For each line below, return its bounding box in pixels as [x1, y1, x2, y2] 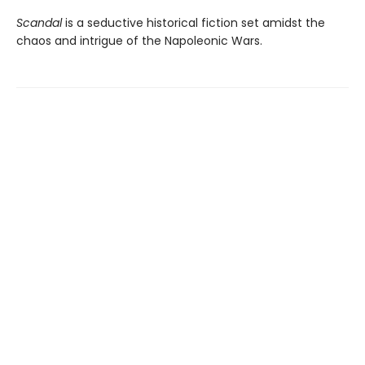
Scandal [16, 15, 62, 32]
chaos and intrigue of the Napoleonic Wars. [16, 33, 262, 50]
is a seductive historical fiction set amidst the [62, 15, 325, 32]
